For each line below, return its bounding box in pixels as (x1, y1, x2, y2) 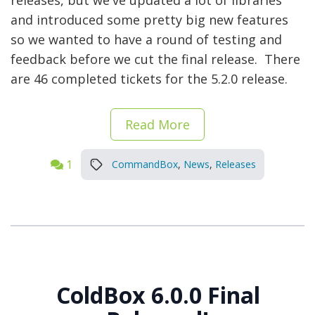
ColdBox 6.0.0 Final (56, 280, 260, 311)
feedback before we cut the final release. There (11, 51, 300, 68)
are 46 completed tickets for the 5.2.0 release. (11, 70, 288, 88)
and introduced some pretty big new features (11, 11, 288, 29)
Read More (125, 116, 190, 134)
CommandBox (112, 157, 178, 172)
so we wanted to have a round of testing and (11, 31, 282, 49)
